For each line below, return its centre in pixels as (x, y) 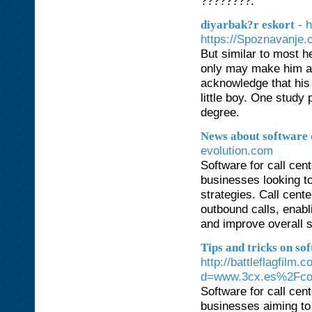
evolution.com (237, 150)
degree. (220, 112)
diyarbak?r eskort (248, 25)
